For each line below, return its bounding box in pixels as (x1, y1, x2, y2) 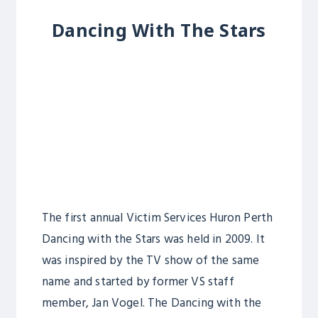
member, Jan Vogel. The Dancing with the (41, 293, 262, 313)
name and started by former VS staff (41, 272, 234, 292)
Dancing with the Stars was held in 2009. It (41, 229, 265, 249)
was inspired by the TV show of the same (41, 251, 260, 270)
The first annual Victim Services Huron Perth (41, 208, 273, 228)
